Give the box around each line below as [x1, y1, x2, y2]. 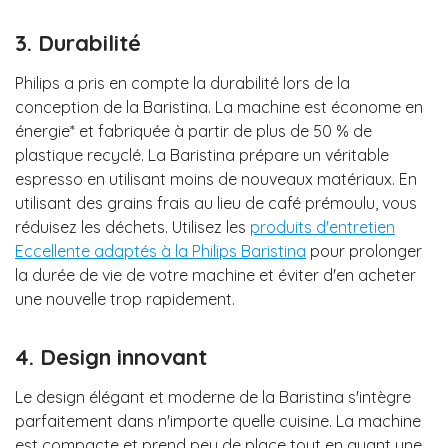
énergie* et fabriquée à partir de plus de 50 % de [15, 120, 372, 141]
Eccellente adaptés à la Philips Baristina [15, 240, 306, 261]
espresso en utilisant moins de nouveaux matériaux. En [15, 168, 417, 189]
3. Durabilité [15, 28, 141, 57]
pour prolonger [306, 240, 422, 261]
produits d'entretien [250, 216, 395, 237]
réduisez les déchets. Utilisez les [15, 216, 250, 237]
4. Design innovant [15, 343, 207, 372]
